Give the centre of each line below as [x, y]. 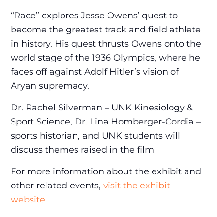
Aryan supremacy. [50, 86]
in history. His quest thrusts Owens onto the [106, 44]
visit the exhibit [137, 186]
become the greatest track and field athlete [106, 30]
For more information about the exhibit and [106, 171]
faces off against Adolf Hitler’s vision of [95, 72]
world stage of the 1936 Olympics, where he [106, 58]
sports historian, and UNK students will [96, 136]
